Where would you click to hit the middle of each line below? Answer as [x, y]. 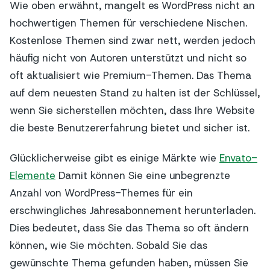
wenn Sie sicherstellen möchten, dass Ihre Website [132, 110]
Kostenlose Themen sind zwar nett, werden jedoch [133, 40]
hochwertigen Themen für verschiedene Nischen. [128, 23]
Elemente [33, 176]
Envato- [238, 158]
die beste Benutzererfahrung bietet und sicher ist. [130, 127]
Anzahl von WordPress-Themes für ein [101, 193]
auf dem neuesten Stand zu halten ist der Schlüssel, [135, 93]
